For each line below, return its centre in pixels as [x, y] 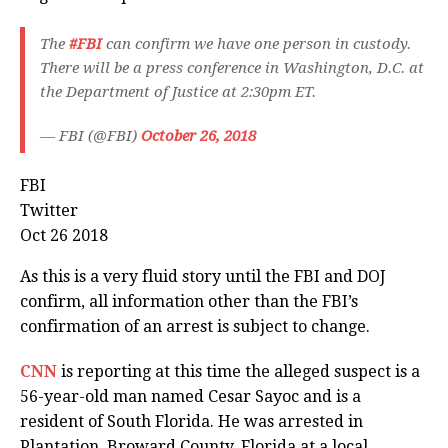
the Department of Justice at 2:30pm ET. [178, 92]
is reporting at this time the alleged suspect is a [238, 372]
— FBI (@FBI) [90, 136]
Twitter [49, 211]
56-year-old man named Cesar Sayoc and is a [190, 397]
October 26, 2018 [198, 136]
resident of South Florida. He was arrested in [191, 422]
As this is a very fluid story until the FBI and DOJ [203, 277]
